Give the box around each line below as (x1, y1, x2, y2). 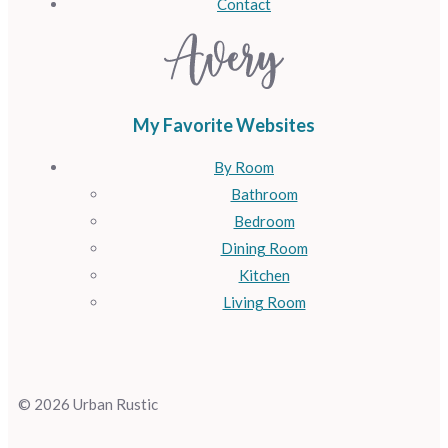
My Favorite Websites (133, 113, 315, 136)
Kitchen (238, 265, 290, 284)
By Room (214, 157, 274, 176)
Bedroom (233, 211, 295, 230)
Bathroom (230, 184, 298, 203)
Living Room (222, 292, 306, 311)
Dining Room (220, 238, 308, 257)
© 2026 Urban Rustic (18, 394, 158, 413)
